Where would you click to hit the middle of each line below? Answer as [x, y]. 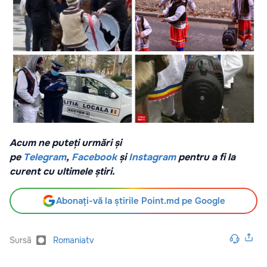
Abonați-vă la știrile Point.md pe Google [141, 201]
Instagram [152, 157]
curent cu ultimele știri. [62, 172]
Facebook [94, 157]
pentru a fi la [206, 157]
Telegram [45, 157]
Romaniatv [74, 240]
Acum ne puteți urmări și [66, 143]
